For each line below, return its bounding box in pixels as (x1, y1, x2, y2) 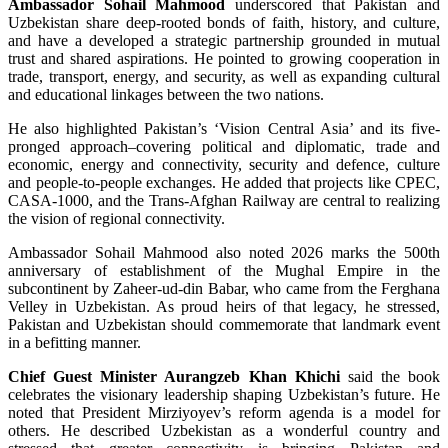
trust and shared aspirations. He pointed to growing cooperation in (8, 50, 440, 67)
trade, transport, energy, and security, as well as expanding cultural (8, 68, 440, 85)
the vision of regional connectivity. (8, 210, 225, 227)
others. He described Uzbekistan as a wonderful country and (8, 422, 440, 439)
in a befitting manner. (8, 334, 141, 351)
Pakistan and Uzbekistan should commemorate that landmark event (8, 316, 440, 333)
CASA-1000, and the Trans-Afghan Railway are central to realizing (8, 192, 440, 209)
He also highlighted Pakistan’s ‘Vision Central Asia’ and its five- (8, 120, 440, 137)
